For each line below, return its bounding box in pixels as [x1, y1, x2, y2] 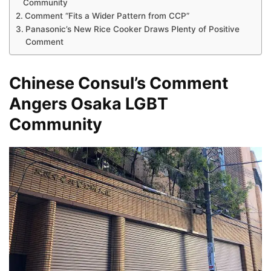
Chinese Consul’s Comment [9, 73, 228, 93]
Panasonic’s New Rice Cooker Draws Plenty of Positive [25, 24, 240, 34]
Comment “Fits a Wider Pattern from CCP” [24, 10, 189, 21]
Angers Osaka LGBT [9, 93, 168, 114]
